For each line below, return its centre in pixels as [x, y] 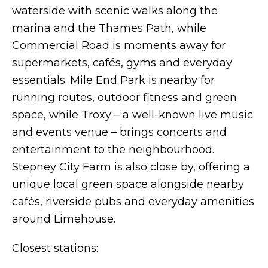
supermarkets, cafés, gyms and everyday [122, 63]
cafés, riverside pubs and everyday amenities [133, 202]
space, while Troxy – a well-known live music [133, 115]
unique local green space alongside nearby [128, 184]
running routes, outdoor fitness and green [124, 98]
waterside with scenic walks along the [115, 11]
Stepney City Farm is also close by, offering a [131, 167]
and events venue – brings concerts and [119, 132]
